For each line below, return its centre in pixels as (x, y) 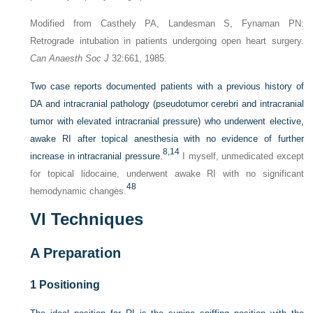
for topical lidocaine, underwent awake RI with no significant (167, 173)
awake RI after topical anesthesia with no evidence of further (167, 138)
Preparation (80, 253)
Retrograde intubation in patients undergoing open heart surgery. (167, 41)
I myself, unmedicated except (241, 156)
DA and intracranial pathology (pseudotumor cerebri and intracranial (167, 103)
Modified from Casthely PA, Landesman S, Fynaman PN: (167, 23)
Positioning (68, 284)
